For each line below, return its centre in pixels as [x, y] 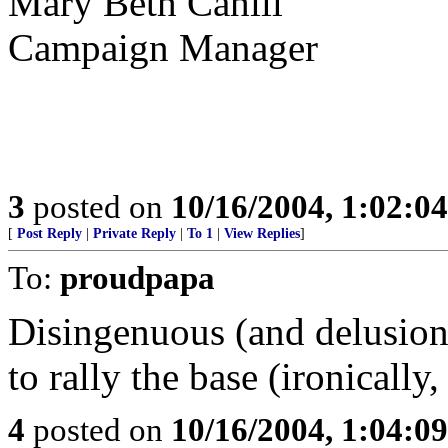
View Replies [262, 233]
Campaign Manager [163, 47]
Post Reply [49, 233]
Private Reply [134, 233]
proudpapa [137, 277]
